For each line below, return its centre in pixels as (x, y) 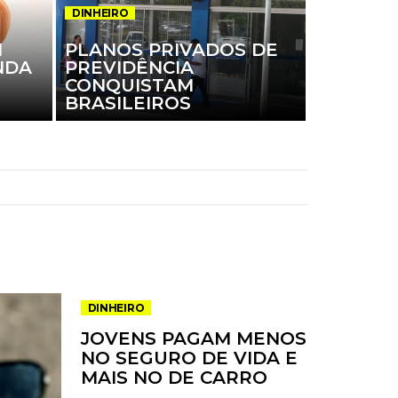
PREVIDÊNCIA (129, 67)
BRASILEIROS (127, 103)
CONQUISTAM (129, 85)
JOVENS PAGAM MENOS (193, 339)
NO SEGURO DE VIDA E (189, 358)
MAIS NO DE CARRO (174, 378)
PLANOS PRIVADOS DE (171, 49)
